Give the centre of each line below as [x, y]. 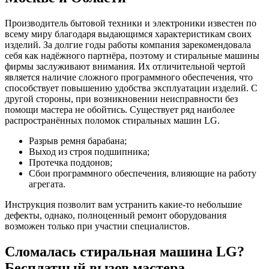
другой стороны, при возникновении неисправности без [121, 99]
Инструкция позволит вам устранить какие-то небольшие [123, 205]
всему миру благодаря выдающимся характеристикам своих [128, 34]
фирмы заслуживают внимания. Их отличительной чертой [125, 67]
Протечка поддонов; [71, 163]
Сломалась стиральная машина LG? [125, 252]
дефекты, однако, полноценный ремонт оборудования [116, 216]
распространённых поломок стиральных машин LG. [112, 121]
